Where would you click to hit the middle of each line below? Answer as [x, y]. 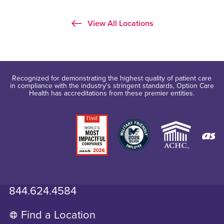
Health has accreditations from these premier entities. [112, 93]
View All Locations [120, 23]
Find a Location [58, 215]
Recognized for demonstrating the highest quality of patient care [112, 78]
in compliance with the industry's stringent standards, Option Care [112, 86]
